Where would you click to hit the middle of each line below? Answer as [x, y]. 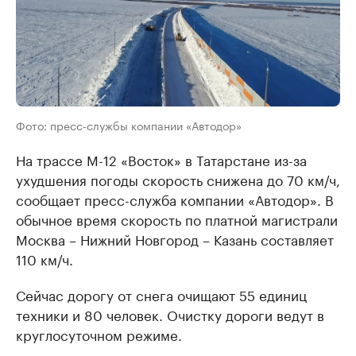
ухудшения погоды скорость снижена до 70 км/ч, [178, 179]
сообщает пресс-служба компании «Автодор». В [175, 199]
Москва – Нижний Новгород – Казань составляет [175, 239]
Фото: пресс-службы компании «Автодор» [129, 125]
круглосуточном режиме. [99, 334]
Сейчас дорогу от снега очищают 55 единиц [161, 294]
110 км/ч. [44, 259]
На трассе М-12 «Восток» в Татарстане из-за [161, 159]
